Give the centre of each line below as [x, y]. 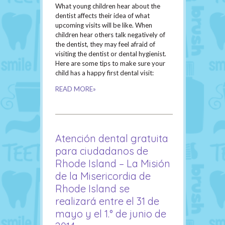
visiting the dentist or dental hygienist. [111, 54]
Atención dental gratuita [112, 139]
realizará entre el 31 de [107, 201]
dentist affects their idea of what [102, 16]
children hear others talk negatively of [110, 35]
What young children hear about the [108, 6]
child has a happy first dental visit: [104, 73]
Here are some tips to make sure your [110, 64]
